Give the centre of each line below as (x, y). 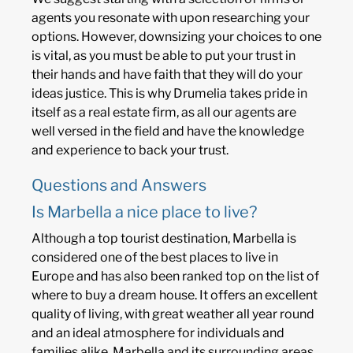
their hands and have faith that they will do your (167, 75)
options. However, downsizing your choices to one (176, 37)
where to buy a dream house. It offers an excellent (175, 295)
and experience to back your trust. (130, 150)
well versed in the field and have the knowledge (168, 132)
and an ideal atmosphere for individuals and (158, 333)
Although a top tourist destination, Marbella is (164, 239)
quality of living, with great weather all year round (173, 314)
